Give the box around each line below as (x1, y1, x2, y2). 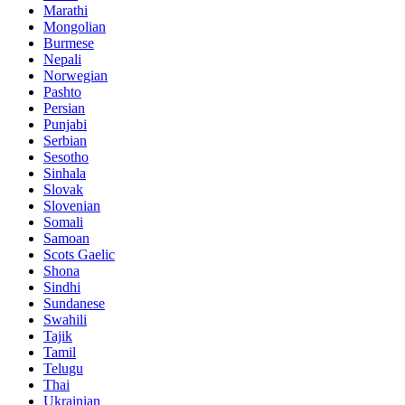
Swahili (43, 311, 87, 327)
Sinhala (43, 165, 86, 181)
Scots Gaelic (43, 246, 115, 262)
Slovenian (43, 197, 100, 213)
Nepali (43, 51, 81, 67)
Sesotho (43, 148, 89, 165)
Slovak (43, 181, 83, 197)
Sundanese (43, 295, 105, 311)
